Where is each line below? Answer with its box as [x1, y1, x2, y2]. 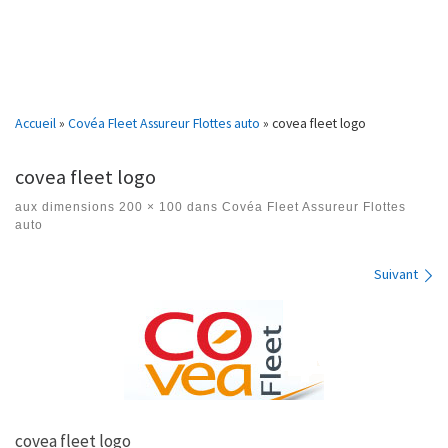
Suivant [374, 265, 419, 284]
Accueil [15, 114, 56, 133]
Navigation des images [14, 262, 194, 286]
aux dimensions [15, 200, 115, 215]
